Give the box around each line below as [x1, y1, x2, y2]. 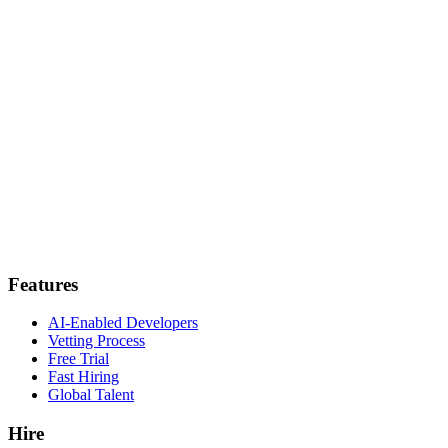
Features [8, 273, 78, 295]
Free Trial [48, 350, 109, 368]
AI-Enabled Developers [48, 314, 198, 332]
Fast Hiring [48, 368, 119, 386]
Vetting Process [48, 332, 145, 350]
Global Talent [48, 386, 134, 404]
